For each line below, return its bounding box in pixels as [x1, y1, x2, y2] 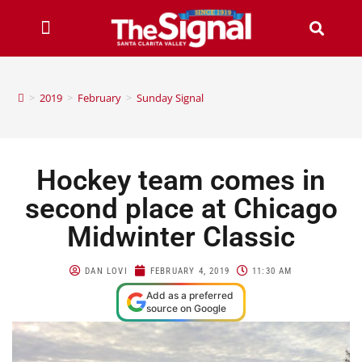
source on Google [146, 301, 226, 314]
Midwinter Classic [67, 220, 295, 254]
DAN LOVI [85, 265, 128, 276]
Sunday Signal [137, 90, 204, 105]
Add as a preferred [146, 288, 234, 301]
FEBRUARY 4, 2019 [149, 265, 230, 276]
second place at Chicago [24, 192, 338, 225]
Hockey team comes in [36, 163, 326, 197]
